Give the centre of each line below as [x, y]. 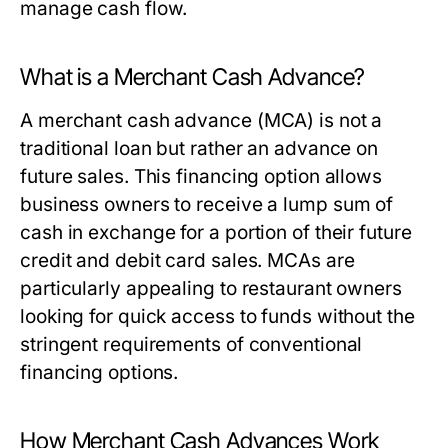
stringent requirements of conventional [191, 344]
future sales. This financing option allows [201, 176]
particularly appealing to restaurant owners [211, 288]
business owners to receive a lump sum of [207, 204]
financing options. [99, 372]
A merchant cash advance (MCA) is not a [201, 120]
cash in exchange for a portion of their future [216, 232]
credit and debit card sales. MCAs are [187, 260]
